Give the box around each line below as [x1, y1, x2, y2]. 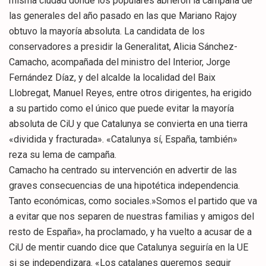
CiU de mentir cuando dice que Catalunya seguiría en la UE [9, 242, 248, 254]
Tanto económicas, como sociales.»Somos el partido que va [9, 195, 257, 207]
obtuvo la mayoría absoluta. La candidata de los [9, 26, 205, 37]
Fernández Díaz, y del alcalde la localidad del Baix [9, 72, 216, 84]
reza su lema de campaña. [9, 149, 116, 161]
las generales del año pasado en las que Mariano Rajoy [9, 10, 237, 22]
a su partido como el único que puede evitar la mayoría [9, 103, 234, 115]
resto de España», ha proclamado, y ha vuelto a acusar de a [9, 226, 252, 238]
